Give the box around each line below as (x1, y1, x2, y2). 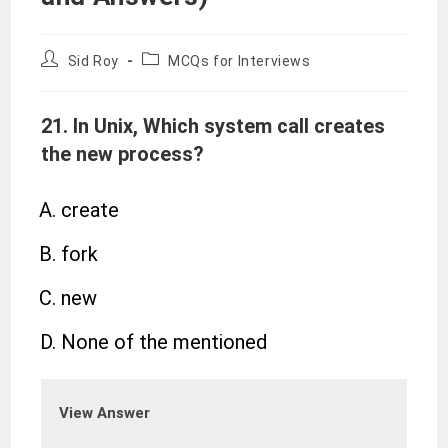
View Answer (59, 404, 151, 422)
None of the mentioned (61, 330, 268, 354)
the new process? (41, 142, 205, 166)
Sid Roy (67, 53, 120, 69)
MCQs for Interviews (168, 53, 311, 69)
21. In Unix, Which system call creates (41, 114, 386, 138)
